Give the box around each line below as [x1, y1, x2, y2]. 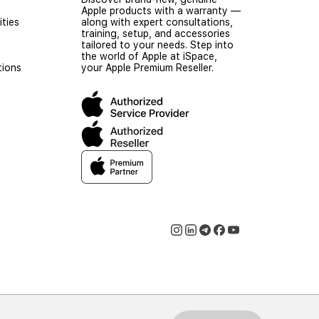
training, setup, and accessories [81, 28, 230, 40]
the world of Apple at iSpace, [81, 51, 217, 63]
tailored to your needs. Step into [81, 39, 234, 51]
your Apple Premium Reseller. [81, 62, 214, 74]
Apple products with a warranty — [81, 5, 241, 17]
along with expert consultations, [81, 16, 233, 28]
